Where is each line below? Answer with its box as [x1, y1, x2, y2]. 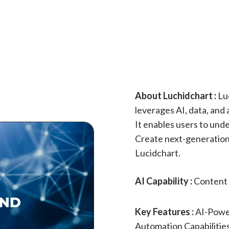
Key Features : [135, 206, 195, 217]
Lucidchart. [135, 147, 180, 158]
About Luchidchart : [135, 90, 216, 101]
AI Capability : [135, 175, 192, 187]
